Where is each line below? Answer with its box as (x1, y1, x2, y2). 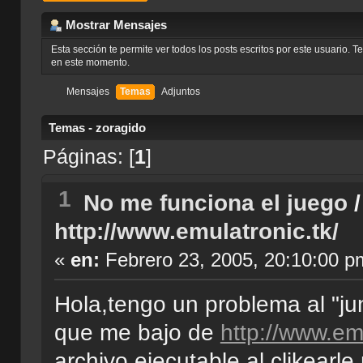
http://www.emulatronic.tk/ (53, 218, 339, 244)
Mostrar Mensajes (65, 17, 167, 32)
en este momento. (51, 58, 130, 68)
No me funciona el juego (83, 190, 348, 216)
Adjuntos (161, 86, 201, 96)
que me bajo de (53, 319, 220, 345)
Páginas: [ (42, 145, 135, 168)
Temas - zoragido (48, 120, 146, 135)
